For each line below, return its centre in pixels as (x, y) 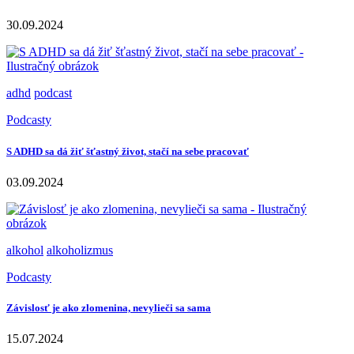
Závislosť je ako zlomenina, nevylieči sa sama (109, 307)
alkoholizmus (80, 250)
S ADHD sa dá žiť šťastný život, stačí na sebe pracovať (128, 151)
